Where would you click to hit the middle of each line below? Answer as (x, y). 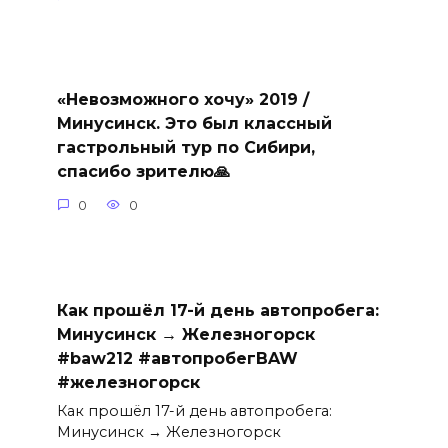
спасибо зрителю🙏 (143, 172)
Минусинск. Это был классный (194, 124)
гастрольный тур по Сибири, (185, 148)
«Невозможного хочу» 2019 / (182, 100)
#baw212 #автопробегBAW (177, 358)
